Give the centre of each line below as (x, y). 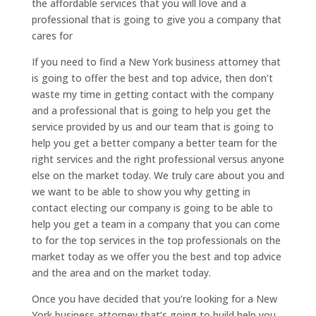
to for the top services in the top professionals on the (156, 240)
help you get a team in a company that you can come (156, 224)
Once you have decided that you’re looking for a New (154, 298)
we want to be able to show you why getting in (141, 191)
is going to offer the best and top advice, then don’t (152, 78)
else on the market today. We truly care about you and (158, 175)
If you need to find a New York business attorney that (156, 61)
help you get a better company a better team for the (154, 142)
